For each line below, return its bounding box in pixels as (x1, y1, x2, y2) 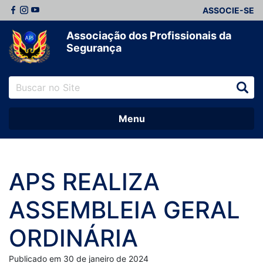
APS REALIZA (9, 167, 160, 197)
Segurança (66, 42, 122, 54)
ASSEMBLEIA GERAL (9, 195, 240, 225)
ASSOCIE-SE (203, 5, 254, 15)
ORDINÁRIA (9, 224, 138, 253)
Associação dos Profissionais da (66, 29, 231, 42)
